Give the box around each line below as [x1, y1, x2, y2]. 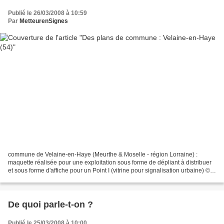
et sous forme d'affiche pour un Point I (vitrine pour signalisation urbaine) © [8, 167, 210, 174]
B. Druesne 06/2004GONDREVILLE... [8, 175, 110, 182]
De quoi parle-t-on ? [8, 199, 93, 210]
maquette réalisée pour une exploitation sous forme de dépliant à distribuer [8, 159, 211, 166]
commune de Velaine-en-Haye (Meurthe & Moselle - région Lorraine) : [8, 151, 197, 158]
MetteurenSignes [19, 17, 68, 24]
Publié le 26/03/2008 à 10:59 [8, 9, 87, 16]
